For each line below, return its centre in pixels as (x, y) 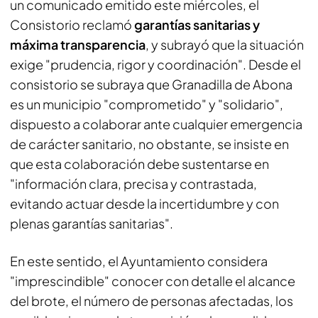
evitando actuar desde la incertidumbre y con (144, 203)
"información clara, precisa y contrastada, (133, 183)
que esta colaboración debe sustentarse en (139, 164)
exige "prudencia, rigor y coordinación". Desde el (155, 64)
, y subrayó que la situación (225, 44)
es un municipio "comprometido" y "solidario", (147, 104)
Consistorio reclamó (72, 24)
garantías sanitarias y (197, 24)
